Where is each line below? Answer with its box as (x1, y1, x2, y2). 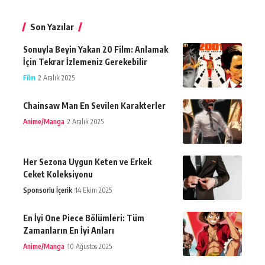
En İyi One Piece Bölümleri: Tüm (23, 212, 144, 223)
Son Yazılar (30, 21, 74, 32)
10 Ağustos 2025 (67, 241, 112, 251)
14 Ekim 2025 (75, 185, 112, 195)
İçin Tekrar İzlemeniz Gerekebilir (23, 56, 147, 67)
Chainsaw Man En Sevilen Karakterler (23, 100, 166, 111)
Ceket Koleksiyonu (23, 169, 93, 179)
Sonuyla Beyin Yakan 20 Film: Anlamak (23, 44, 168, 54)
